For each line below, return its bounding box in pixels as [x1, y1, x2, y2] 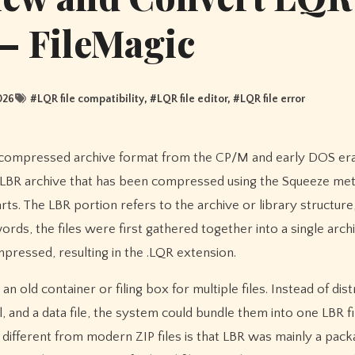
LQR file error [239, 92, 305, 105]
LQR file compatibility [36, 92, 144, 105]
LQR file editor [156, 92, 227, 105]
